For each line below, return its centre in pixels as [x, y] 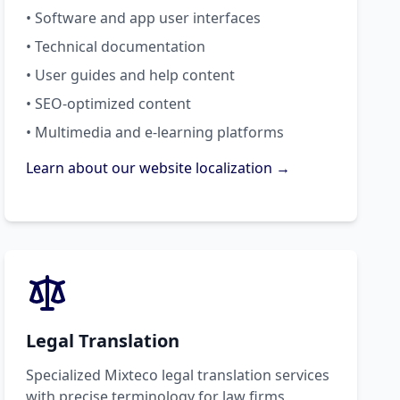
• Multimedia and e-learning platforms [155, 132]
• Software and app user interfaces [144, 17]
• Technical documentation [116, 46]
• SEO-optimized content [109, 103]
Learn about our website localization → [158, 167]
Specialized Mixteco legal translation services [178, 375]
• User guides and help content [131, 75]
